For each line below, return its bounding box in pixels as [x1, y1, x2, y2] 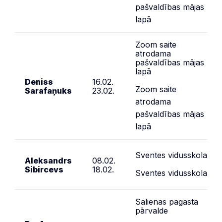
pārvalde [135, 205, 168, 216]
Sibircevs [25, 164, 63, 174]
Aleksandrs [25, 155, 72, 166]
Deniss [25, 76, 53, 87]
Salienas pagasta [135, 196, 198, 207]
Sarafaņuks [25, 85, 72, 96]
